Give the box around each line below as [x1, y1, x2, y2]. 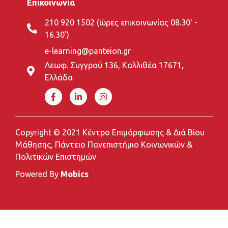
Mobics [61, 169, 89, 179]
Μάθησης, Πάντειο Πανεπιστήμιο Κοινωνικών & [15, 139, 192, 149]
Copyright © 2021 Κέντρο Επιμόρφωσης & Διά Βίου [15, 127, 205, 137]
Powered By [15, 169, 61, 179]
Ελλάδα [44, 72, 73, 82]
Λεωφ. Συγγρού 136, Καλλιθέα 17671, [44, 60, 184, 70]
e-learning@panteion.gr [44, 46, 131, 55]
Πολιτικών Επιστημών [15, 152, 96, 161]
